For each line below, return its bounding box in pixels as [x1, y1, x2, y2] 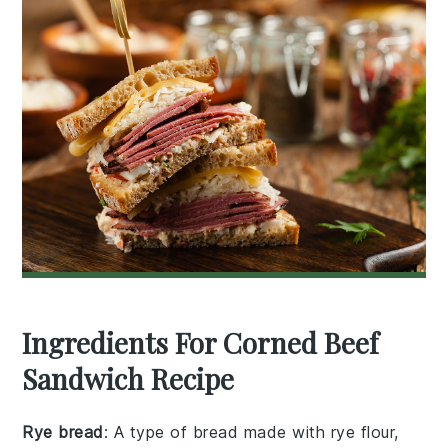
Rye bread [22, 421, 104, 442]
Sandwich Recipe [22, 359, 235, 397]
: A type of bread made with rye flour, [103, 421, 399, 442]
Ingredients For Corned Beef [22, 323, 379, 361]
